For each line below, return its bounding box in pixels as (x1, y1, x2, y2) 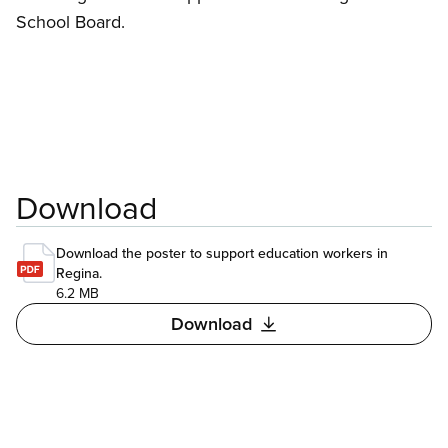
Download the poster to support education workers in (56, 242, 388, 263)
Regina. (56, 262, 102, 283)
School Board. (16, 8, 125, 34)
